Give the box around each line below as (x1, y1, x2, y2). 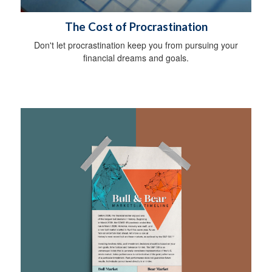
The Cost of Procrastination (64, 20, 208, 34)
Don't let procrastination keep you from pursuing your (34, 39, 238, 52)
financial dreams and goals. (83, 52, 189, 64)
